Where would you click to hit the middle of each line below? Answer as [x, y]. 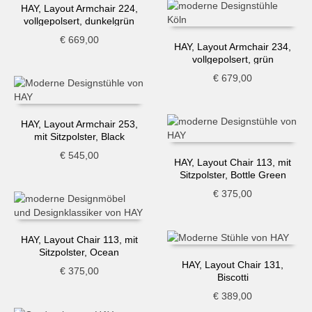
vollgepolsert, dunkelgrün [79, 21]
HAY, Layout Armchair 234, [233, 47]
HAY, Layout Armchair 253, [79, 124]
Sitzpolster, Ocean [79, 252]
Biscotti [233, 278]
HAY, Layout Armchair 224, [79, 9]
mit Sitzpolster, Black [79, 137]
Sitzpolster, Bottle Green [233, 175]
